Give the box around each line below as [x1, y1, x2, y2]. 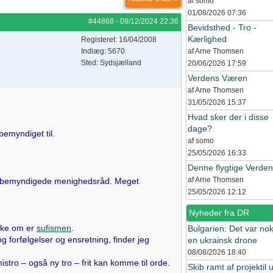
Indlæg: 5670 [81, 47, 125, 55]
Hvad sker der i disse [188, 112, 269, 122]
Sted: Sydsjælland [81, 58, 141, 67]
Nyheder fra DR [189, 208, 249, 218]
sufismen [37, 223, 71, 233]
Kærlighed [188, 34, 227, 44]
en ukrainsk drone [188, 235, 257, 245]
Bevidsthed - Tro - [188, 23, 257, 32]
